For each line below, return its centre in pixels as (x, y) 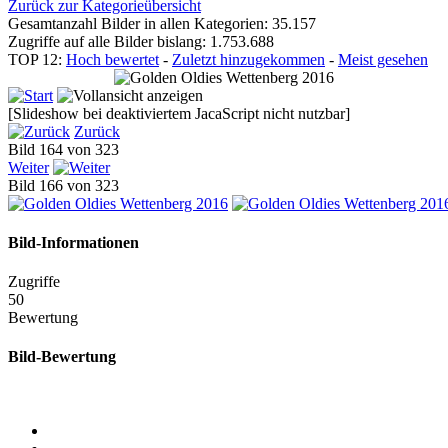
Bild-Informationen (73, 242)
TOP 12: (37, 59)
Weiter (28, 167)
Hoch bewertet (112, 59)
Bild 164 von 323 (67, 149)
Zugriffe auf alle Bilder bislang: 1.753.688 (141, 41)
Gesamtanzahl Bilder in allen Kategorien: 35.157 (162, 23)
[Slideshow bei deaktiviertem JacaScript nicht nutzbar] (179, 113)
